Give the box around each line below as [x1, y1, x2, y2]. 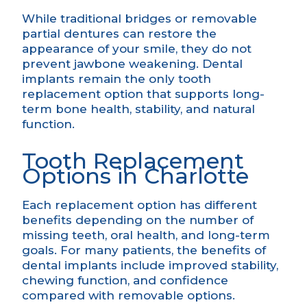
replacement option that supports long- [22, 87, 265, 101]
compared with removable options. [22, 288, 235, 303]
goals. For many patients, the [22, 243, 201, 258]
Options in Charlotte [22, 162, 249, 190]
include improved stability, [117, 258, 278, 273]
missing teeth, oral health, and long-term [22, 228, 270, 243]
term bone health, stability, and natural [22, 102, 255, 116]
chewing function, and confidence [22, 273, 228, 288]
